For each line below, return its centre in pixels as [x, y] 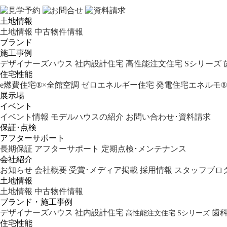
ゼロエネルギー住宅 [118, 85]
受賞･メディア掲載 [103, 170]
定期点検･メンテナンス [144, 149]
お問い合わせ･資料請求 [168, 117]
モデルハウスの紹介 [87, 117]
